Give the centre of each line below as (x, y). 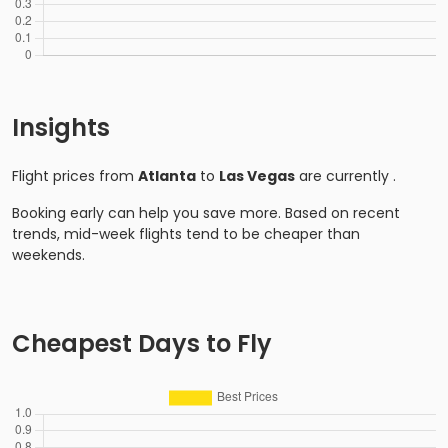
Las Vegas (257, 175)
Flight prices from (75, 175)
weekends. (48, 254)
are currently (344, 175)
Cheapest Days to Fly (142, 343)
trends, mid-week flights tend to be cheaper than (186, 233)
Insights (61, 127)
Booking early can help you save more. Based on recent (206, 212)
